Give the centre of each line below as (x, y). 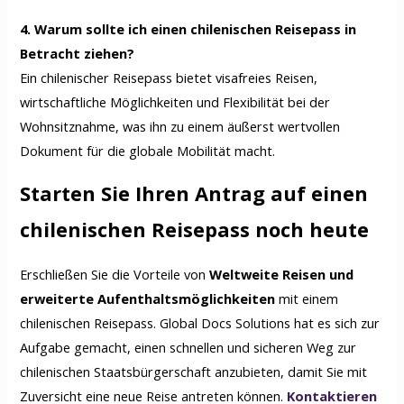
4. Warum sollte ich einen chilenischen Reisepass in (188, 28)
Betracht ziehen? (78, 53)
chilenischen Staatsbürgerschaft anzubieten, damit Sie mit (194, 371)
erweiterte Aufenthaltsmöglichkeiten (148, 298)
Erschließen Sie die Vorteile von (115, 274)
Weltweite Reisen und (282, 274)
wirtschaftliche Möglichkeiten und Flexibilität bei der (175, 101)
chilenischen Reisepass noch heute (195, 230)
